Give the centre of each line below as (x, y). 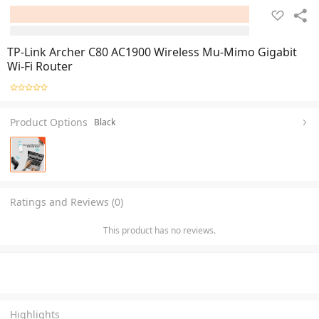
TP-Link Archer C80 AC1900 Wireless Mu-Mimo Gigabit (152, 52)
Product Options (49, 122)
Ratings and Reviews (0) (67, 202)
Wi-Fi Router (40, 66)
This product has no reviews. (159, 230)
